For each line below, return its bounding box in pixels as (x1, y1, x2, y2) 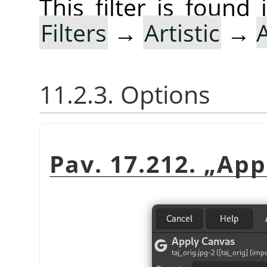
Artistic (144, 17, 220, 49)
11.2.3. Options (39, 77, 210, 111)
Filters (41, 17, 107, 49)
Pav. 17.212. (49, 147, 204, 179)
